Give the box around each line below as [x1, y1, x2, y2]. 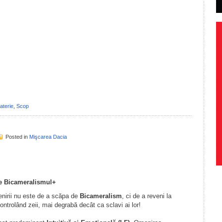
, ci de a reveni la [121, 192, 171, 200]
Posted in [5, 134, 29, 140]
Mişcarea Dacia [29, 134, 67, 140]
